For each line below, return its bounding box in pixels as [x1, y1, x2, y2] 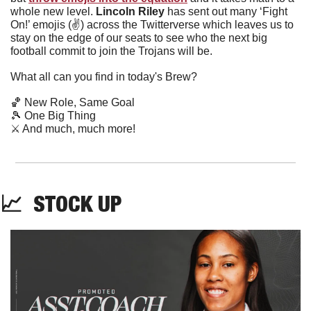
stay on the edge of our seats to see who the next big [10, 31, 267, 44]
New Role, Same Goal [22, 96, 135, 108]
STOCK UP [22, 190, 121, 217]
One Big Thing [22, 109, 96, 121]
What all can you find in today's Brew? [10, 70, 197, 83]
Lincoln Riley [96, 5, 167, 17]
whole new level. [10, 5, 96, 17]
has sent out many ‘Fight [167, 5, 287, 17]
